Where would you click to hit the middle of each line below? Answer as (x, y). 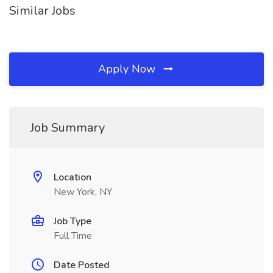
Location (73, 177)
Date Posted (82, 265)
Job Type (73, 221)
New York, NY (83, 192)
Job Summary (68, 128)
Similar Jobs (42, 11)
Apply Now (128, 69)
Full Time (73, 236)
